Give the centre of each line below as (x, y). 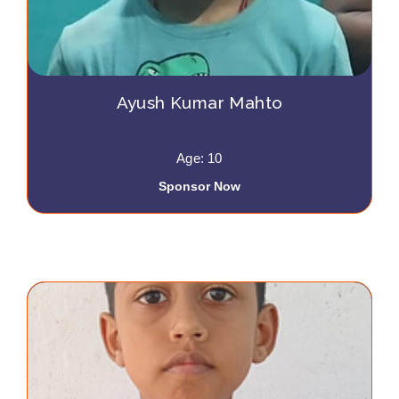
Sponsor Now (199, 186)
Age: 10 (199, 158)
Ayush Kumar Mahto (199, 102)
